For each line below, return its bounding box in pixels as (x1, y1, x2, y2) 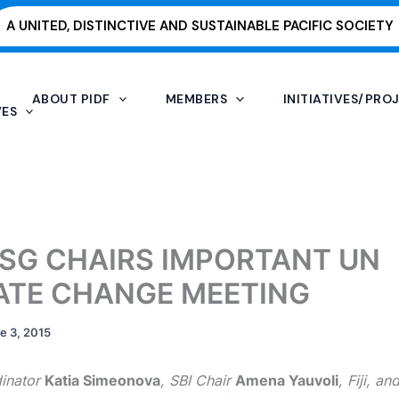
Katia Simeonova (45, 371, 160, 389)
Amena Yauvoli (235, 371, 338, 389)
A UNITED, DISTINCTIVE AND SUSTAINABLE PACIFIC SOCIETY (5, 17, 394, 35)
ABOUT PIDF (31, 90, 110, 107)
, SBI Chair (160, 371, 235, 389)
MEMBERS (165, 90, 228, 107)
